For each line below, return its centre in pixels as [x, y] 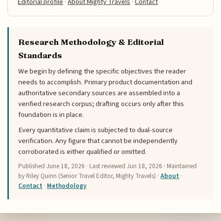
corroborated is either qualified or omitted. [83, 151]
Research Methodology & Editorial [91, 42]
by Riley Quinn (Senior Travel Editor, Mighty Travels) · [90, 176]
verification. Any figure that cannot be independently [98, 141]
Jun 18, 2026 [145, 166]
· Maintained [180, 166]
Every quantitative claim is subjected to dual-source [96, 130]
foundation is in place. [51, 114]
